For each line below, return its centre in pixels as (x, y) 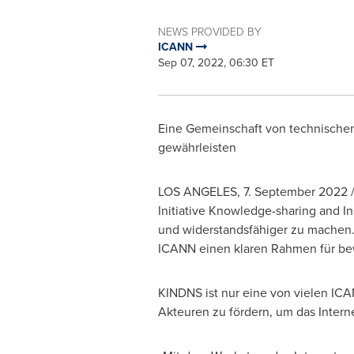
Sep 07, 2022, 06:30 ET (216, 63)
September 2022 (301, 192)
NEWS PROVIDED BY (209, 31)
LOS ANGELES (197, 192)
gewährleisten (197, 147)
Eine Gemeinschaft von (222, 128)
